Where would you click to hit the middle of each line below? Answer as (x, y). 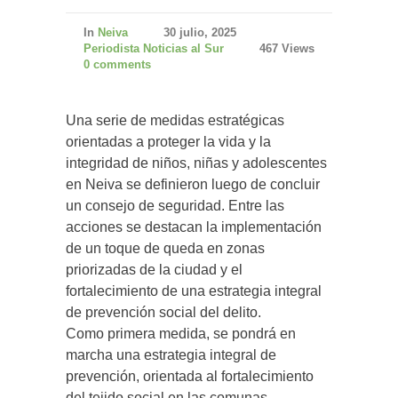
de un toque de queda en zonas (165, 248)
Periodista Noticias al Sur (154, 48)
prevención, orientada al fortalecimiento (190, 376)
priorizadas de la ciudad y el (154, 270)
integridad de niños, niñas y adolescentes (196, 163)
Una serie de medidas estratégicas (175, 120)
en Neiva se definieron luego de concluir (193, 184)
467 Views (287, 48)
